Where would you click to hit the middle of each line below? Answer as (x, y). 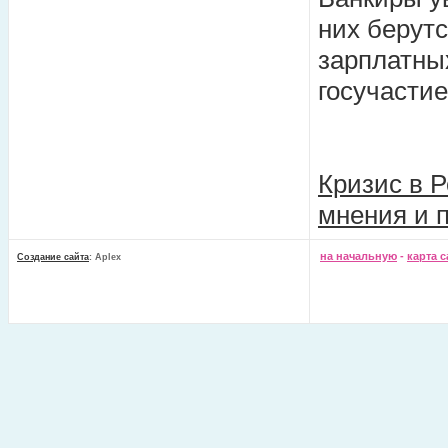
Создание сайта (53, 257)
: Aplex (105, 257)
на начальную (358, 256)
